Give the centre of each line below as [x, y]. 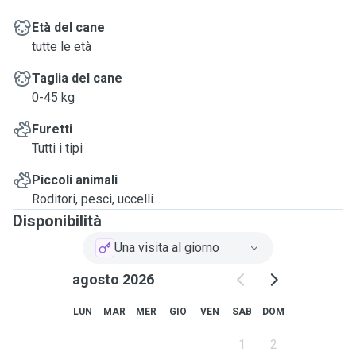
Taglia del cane [77, 78]
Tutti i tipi [57, 148]
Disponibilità [57, 221]
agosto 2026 [113, 279]
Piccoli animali [75, 180]
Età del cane [68, 27]
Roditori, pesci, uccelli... [96, 199]
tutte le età [62, 46]
